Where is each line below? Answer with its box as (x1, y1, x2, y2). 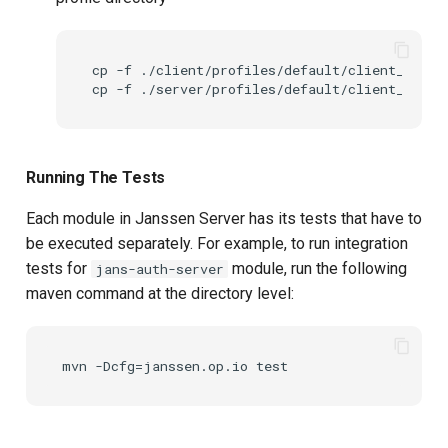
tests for (26, 259, 91, 279)
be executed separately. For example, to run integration (26, 234, 408, 254)
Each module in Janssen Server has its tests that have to (26, 209, 422, 229)
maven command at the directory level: (26, 284, 294, 304)
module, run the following (228, 259, 407, 279)
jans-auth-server (95, 260, 224, 279)
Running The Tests (26, 168, 166, 188)
